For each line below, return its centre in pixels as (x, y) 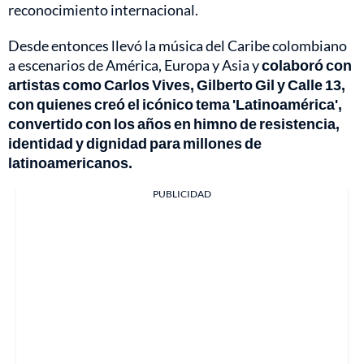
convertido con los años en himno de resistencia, (174, 124)
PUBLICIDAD (182, 194)
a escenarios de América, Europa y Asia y (135, 65)
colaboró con (307, 65)
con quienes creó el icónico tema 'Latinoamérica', (175, 104)
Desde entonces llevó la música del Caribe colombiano (178, 46)
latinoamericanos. (70, 163)
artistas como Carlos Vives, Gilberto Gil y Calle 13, (177, 85)
